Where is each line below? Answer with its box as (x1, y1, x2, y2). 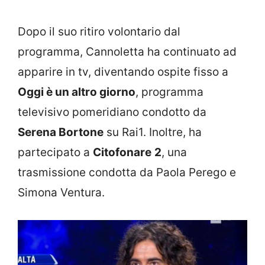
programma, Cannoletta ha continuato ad (18, 45, 237, 59)
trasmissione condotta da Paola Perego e (18, 166, 236, 180)
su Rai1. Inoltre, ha (104, 125, 202, 140)
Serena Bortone (18, 125, 104, 140)
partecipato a (18, 146, 93, 160)
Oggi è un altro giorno (18, 85, 135, 99)
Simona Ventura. (18, 186, 105, 200)
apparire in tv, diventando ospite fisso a (18, 65, 228, 79)
